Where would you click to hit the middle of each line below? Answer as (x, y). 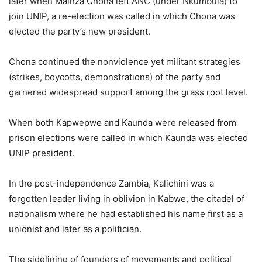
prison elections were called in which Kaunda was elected (128, 138)
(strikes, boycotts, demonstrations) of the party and (115, 77)
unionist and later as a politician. (75, 229)
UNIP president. (42, 153)
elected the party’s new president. (80, 32)
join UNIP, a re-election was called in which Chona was (122, 16)
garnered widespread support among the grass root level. (128, 92)
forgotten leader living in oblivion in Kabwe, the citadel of (127, 199)
